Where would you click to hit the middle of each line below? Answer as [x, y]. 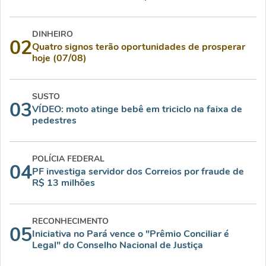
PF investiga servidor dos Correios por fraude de [138, 171]
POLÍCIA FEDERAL [68, 159]
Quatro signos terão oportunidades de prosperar [139, 47]
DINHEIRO [53, 34]
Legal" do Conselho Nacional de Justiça [118, 245]
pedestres [54, 120]
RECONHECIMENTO [70, 221]
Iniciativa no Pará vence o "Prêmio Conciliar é [131, 234]
